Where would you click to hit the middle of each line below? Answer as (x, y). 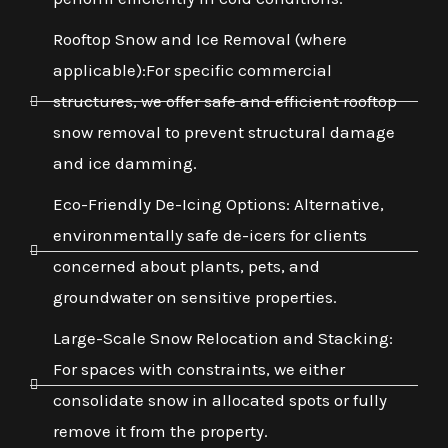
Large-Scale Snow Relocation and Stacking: (222, 338)
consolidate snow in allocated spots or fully (219, 400)
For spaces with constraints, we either (198, 369)
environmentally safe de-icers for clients (209, 235)
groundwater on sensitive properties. (194, 297)
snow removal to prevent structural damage (223, 132)
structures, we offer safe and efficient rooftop (224, 101)
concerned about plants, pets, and (186, 266)
